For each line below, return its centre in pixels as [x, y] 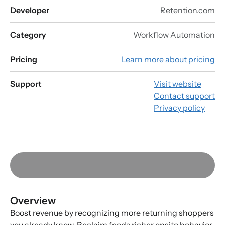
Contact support [184, 96]
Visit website [178, 84]
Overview [33, 201]
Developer [30, 10]
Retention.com [188, 10]
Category [28, 35]
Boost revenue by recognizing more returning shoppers [112, 213]
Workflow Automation [174, 35]
